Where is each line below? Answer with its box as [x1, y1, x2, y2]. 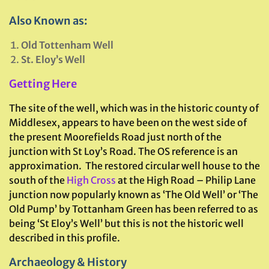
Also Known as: [9, 14, 88, 28]
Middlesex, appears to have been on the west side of [9, 116, 247, 128]
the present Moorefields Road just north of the [9, 131, 222, 143]
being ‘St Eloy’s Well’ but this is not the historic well [9, 217, 244, 229]
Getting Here [9, 77, 77, 91]
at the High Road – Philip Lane [116, 174, 256, 186]
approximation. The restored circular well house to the [9, 160, 260, 172]
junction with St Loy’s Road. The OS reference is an [9, 145, 238, 157]
